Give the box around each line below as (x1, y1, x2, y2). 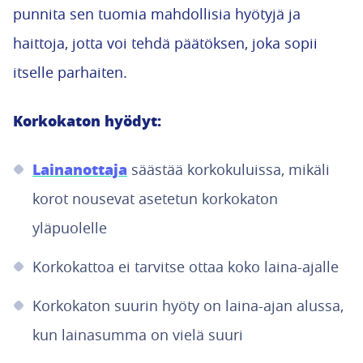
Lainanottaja (32, 159, 127, 180)
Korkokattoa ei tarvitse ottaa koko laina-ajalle (32, 257, 339, 276)
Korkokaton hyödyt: (13, 110, 161, 131)
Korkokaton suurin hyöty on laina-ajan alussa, (32, 296, 344, 315)
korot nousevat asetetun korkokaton (32, 189, 278, 208)
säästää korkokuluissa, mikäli (127, 160, 330, 179)
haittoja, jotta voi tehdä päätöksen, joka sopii (13, 33, 318, 53)
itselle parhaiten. (13, 62, 127, 82)
